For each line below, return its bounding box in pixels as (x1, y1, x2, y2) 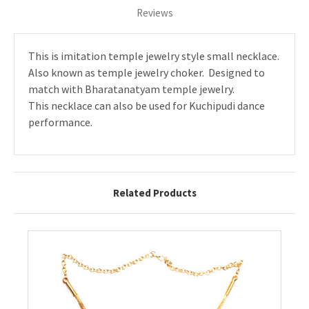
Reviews (136, 6, 173, 19)
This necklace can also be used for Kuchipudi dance (28, 99, 265, 113)
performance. (28, 115, 92, 130)
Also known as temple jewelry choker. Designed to (28, 66, 265, 80)
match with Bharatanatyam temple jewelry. (28, 82, 235, 97)
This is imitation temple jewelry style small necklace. (28, 49, 279, 63)
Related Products (112, 186, 197, 199)
